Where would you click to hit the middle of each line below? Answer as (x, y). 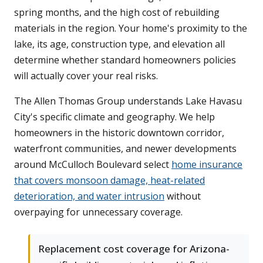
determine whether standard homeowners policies (125, 60)
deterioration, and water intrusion (89, 196)
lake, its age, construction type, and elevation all (119, 44)
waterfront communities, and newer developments (125, 149)
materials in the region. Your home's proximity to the (131, 28)
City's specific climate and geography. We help (114, 117)
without (183, 196)
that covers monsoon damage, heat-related (109, 181)
